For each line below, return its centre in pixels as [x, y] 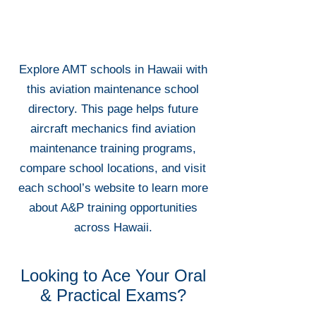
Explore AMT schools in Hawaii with [113, 69]
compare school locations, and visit [113, 168]
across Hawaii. [113, 227]
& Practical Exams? [113, 295]
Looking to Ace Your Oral [113, 275]
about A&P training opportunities [113, 208]
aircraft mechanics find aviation [113, 129]
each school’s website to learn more [113, 188]
